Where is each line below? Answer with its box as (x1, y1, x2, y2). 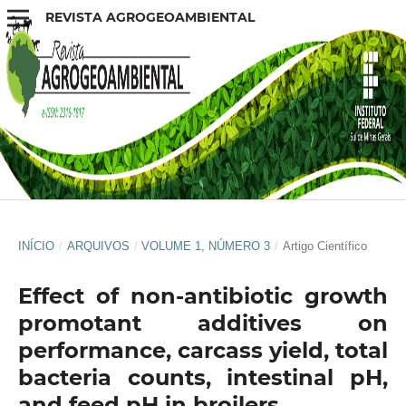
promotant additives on (17, 309, 389, 336)
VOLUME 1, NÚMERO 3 (141, 238, 271, 253)
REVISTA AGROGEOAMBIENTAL (44, 9, 255, 25)
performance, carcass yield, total (17, 336, 389, 363)
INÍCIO (17, 238, 54, 253)
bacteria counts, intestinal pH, (17, 363, 389, 391)
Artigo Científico (282, 238, 367, 253)
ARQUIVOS (66, 238, 130, 253)
